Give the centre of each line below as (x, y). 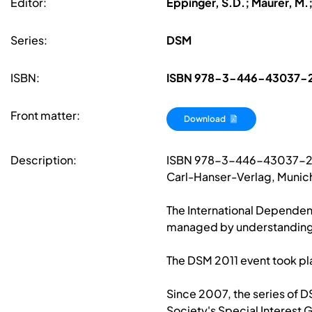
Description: (44, 160)
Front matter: (45, 115)
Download (206, 118)
